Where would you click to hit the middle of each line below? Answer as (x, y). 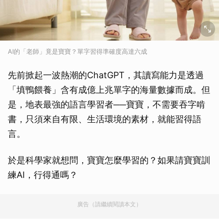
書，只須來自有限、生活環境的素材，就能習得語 (105, 119)
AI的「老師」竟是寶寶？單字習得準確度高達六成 (77, 52)
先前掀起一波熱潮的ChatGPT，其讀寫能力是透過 (106, 75)
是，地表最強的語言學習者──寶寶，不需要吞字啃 (107, 105)
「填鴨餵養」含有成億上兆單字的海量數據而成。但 (109, 90)
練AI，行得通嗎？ (43, 175)
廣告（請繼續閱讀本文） (109, 204)
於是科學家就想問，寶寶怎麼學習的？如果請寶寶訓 (109, 160)
